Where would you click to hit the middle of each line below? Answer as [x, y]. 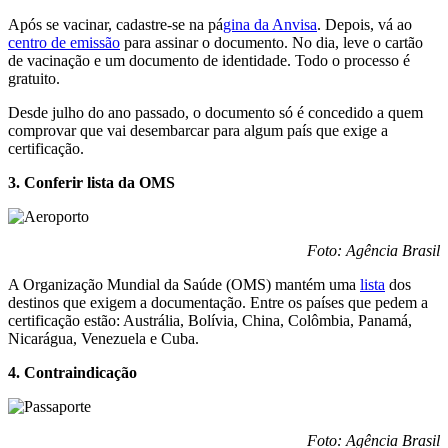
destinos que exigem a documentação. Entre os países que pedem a [218, 302]
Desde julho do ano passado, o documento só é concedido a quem [215, 112]
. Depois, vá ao [364, 24]
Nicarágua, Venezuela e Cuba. [103, 338]
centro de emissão [64, 42]
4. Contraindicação [72, 372]
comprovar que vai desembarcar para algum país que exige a [198, 130]
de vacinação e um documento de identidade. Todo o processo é [209, 60]
